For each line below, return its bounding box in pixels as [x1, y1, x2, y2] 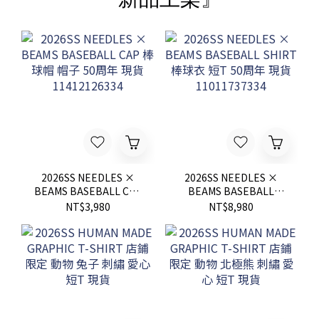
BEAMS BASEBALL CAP [33, 183, 142, 198]
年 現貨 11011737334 [182, 210, 280, 225]
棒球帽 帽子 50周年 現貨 [33, 197, 142, 211]
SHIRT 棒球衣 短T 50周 [179, 197, 284, 211]
